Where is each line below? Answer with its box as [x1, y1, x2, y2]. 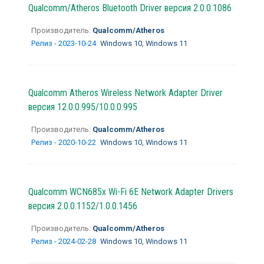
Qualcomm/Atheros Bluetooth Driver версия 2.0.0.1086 [28, 2, 232, 14]
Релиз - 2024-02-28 [31, 236, 98, 246]
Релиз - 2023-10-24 [31, 38, 98, 48]
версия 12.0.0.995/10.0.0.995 [28, 101, 137, 113]
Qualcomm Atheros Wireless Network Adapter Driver [28, 87, 223, 98]
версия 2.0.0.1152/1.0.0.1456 [28, 200, 137, 212]
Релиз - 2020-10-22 [31, 137, 98, 147]
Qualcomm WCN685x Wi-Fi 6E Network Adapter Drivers [28, 186, 233, 197]
